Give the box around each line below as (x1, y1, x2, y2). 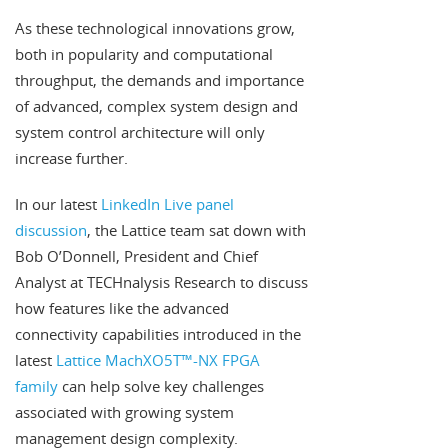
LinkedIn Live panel (101, 194, 234, 215)
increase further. (15, 148, 128, 169)
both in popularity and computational (15, 44, 273, 65)
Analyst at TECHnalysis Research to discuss (15, 272, 308, 293)
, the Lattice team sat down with (87, 220, 306, 241)
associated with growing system (15, 402, 234, 423)
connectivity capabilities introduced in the (15, 324, 301, 345)
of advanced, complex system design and (15, 96, 298, 117)
